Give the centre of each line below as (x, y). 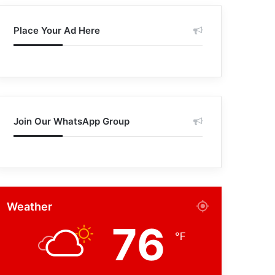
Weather (30, 207)
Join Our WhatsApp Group (72, 121)
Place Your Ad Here (57, 30)
